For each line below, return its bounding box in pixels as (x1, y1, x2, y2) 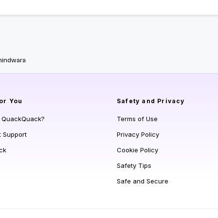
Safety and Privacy (117, 97, 185, 105)
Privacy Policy (117, 130, 159, 139)
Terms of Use (117, 115, 158, 123)
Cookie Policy (117, 146, 158, 154)
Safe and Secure (117, 177, 168, 185)
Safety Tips (117, 162, 151, 170)
